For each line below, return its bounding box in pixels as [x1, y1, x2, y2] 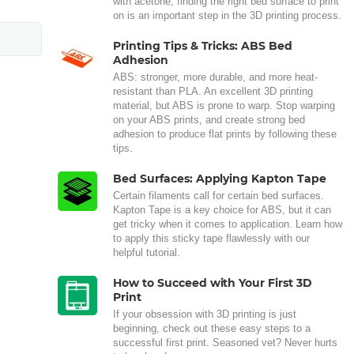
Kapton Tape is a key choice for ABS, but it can [113, 203, 331, 216]
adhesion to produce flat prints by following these [113, 127, 337, 140]
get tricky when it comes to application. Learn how [113, 217, 342, 230]
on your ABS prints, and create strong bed [113, 113, 305, 126]
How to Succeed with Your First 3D [113, 275, 313, 290]
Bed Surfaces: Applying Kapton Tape [113, 171, 326, 186]
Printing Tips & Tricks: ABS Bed [113, 38, 293, 53]
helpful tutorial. [113, 246, 180, 258]
